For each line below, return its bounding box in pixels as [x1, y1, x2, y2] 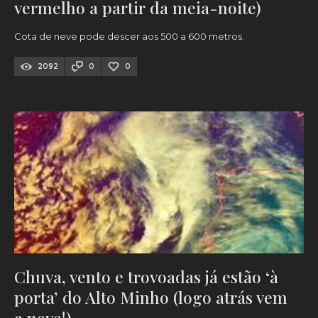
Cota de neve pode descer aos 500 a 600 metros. [14, 31, 244, 43]
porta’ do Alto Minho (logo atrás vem [14, 286, 287, 309]
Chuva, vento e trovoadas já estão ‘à [14, 265, 278, 288]
